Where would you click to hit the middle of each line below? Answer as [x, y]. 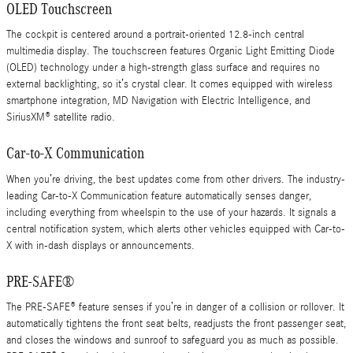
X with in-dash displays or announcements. [100, 245]
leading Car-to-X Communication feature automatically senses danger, [159, 196]
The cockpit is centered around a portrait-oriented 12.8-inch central [155, 35]
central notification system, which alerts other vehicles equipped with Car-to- [176, 229]
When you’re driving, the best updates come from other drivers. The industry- [176, 179]
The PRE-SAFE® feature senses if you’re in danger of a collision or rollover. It [175, 307]
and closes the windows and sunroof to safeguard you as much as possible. [173, 340]
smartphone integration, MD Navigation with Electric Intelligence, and [158, 101]
